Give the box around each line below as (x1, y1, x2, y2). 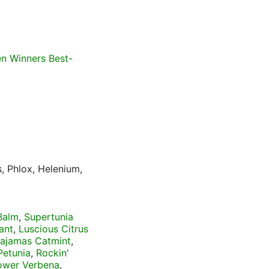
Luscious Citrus (19, 223, 88, 235)
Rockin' (36, 247, 69, 259)
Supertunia (24, 211, 73, 223)
